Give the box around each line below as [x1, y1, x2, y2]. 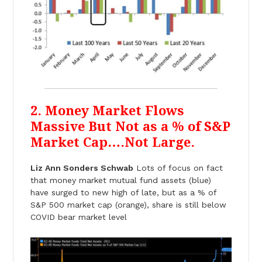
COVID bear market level [30, 212, 127, 222]
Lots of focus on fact [133, 163, 223, 173]
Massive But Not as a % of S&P [30, 119, 230, 134]
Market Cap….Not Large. [30, 135, 195, 150]
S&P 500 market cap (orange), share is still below [30, 199, 226, 209]
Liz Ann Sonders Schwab [30, 163, 133, 173]
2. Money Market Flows [30, 103, 184, 118]
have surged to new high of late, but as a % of [30, 187, 216, 197]
